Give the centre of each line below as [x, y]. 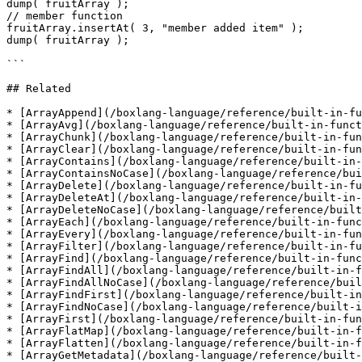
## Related [39, 88]
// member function [65, 16]
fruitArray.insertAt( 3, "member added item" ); [155, 28]
